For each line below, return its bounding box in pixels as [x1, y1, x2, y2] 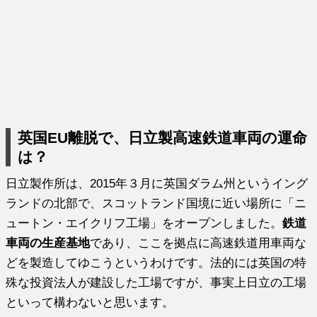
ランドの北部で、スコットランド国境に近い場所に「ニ [6, 196, 307, 209]
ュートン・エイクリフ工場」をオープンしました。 [6, 216, 283, 229]
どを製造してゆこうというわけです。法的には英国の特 [6, 255, 307, 269]
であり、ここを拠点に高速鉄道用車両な [90, 236, 307, 249]
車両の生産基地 [6, 236, 91, 249]
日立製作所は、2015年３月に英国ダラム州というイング [6, 176, 309, 190]
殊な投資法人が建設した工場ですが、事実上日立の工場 [6, 275, 307, 289]
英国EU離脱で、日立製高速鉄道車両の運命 [18, 129, 308, 146]
